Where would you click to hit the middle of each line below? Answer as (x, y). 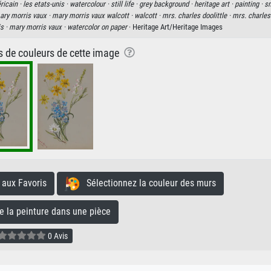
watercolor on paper (97, 27)
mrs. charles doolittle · (197, 15)
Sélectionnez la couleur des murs (148, 183)
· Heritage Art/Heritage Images (175, 27)
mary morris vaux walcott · (93, 15)
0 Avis (57, 236)
